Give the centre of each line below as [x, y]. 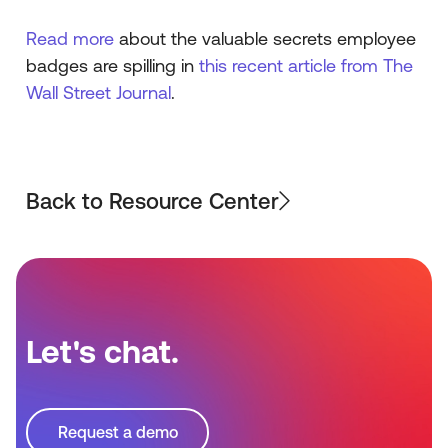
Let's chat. [102, 351]
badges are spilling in [112, 66]
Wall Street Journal [98, 93]
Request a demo [117, 432]
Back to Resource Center [152, 201]
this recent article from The [306, 66]
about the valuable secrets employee [265, 39]
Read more [70, 39]
